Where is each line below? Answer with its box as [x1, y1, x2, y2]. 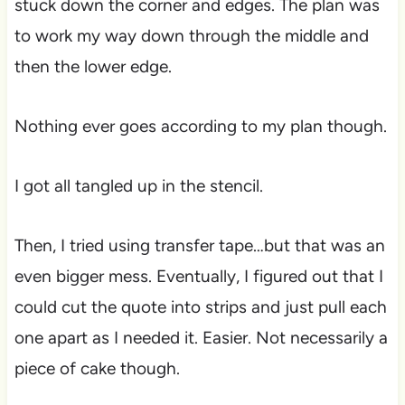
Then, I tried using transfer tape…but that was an [14, 235, 385, 257]
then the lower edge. [14, 56, 172, 78]
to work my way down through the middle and [14, 25, 369, 47]
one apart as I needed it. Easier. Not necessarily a [14, 327, 388, 349]
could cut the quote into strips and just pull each [14, 297, 387, 318]
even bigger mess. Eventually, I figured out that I [14, 266, 383, 287]
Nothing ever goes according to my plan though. [14, 116, 387, 137]
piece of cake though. [14, 358, 180, 380]
